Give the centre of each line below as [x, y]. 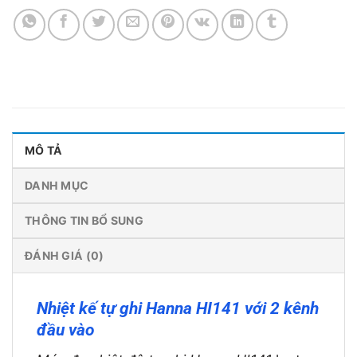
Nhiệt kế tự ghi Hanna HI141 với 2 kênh [178, 308]
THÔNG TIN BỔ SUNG [84, 221]
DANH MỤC [57, 186]
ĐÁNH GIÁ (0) [65, 256]
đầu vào [66, 330]
